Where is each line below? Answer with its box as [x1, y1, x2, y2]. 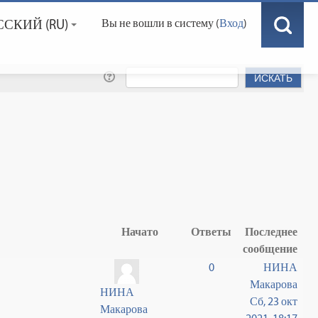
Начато [121, 225, 159, 238]
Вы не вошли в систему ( [102, 16, 219, 30]
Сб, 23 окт [250, 295, 298, 308]
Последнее [245, 225, 298, 238]
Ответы [191, 225, 232, 238]
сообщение [243, 242, 298, 256]
